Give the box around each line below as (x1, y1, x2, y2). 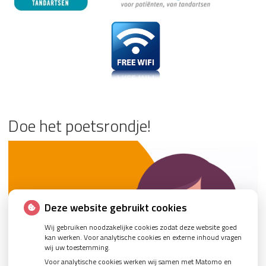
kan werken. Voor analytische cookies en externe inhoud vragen (45, 231, 242, 243)
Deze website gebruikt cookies (45, 199, 188, 216)
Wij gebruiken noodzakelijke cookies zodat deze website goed (45, 221, 237, 233)
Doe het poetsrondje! (8, 112, 151, 138)
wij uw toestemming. (45, 241, 110, 253)
